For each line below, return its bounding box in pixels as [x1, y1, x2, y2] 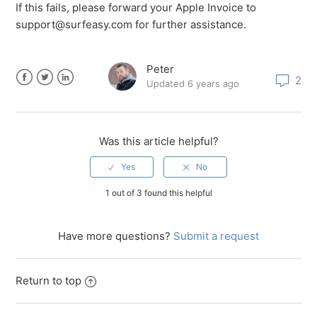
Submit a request [173, 229, 259, 243]
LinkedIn [57, 87, 100, 101]
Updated [146, 78, 188, 90]
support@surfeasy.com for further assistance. [16, 18, 247, 32]
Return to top [16, 274, 82, 288]
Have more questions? [58, 229, 173, 243]
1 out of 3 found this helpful [105, 188, 212, 199]
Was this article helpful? [98, 134, 219, 149]
